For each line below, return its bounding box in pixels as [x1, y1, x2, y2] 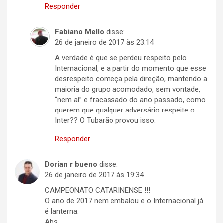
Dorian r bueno [45, 160, 97, 169]
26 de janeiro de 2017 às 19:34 [45, 170, 144, 180]
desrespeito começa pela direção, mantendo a [55, 74, 207, 84]
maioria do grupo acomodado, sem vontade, [55, 85, 200, 94]
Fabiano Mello [55, 27, 104, 37]
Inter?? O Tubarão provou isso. [55, 116, 156, 125]
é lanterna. [45, 207, 79, 216]
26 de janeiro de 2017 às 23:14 [55, 38, 154, 47]
